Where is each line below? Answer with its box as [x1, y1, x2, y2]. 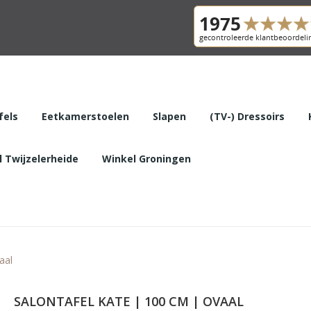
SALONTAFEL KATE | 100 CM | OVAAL [13, 292, 244, 310]
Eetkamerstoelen [41, 109, 129, 123]
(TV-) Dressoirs [209, 109, 285, 123]
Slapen [152, 109, 186, 123]
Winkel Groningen [101, 151, 191, 165]
